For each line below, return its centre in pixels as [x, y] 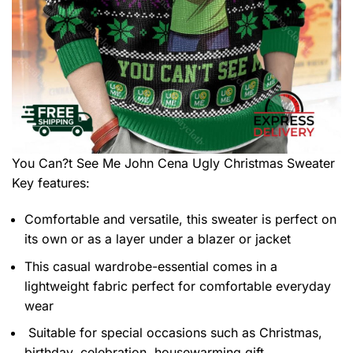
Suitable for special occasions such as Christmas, [173, 333]
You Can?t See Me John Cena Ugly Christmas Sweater [173, 163]
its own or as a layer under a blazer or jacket [158, 239]
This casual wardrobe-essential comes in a [151, 266]
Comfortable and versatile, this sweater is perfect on [180, 219]
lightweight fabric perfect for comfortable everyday [178, 286]
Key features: [51, 183]
